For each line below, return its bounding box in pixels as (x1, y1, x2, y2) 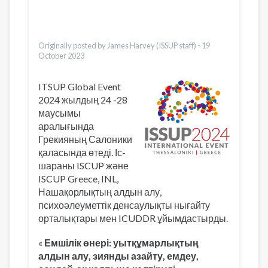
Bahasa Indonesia (92, 2, 163, 13)
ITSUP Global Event (38, 81, 121, 92)
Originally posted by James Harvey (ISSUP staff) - (38, 41, 202, 50)
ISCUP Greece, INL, (38, 173, 118, 184)
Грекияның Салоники (38, 133, 132, 145)
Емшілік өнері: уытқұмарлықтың (44, 237, 199, 249)
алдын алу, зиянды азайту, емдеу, (38, 250, 199, 262)
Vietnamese (92, 28, 141, 39)
